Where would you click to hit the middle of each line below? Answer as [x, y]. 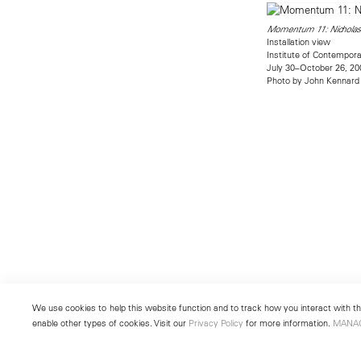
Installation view [298, 41]
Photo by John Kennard [313, 80]
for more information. [288, 323]
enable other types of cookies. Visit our [110, 323]
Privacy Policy [216, 323]
